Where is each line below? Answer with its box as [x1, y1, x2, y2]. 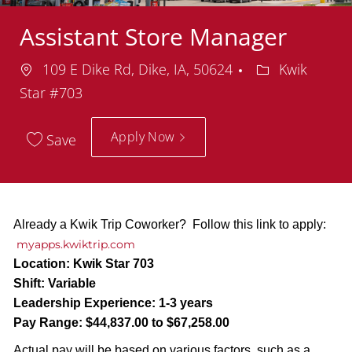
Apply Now [110, 127, 178, 145]
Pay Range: [13, 315, 82, 329]
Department [255, 58, 334, 78]
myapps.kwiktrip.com [16, 236, 138, 251]
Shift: [13, 276, 45, 290]
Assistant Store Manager [19, 20, 287, 53]
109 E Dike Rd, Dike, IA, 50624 [38, 59, 236, 79]
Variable [44, 276, 96, 290]
